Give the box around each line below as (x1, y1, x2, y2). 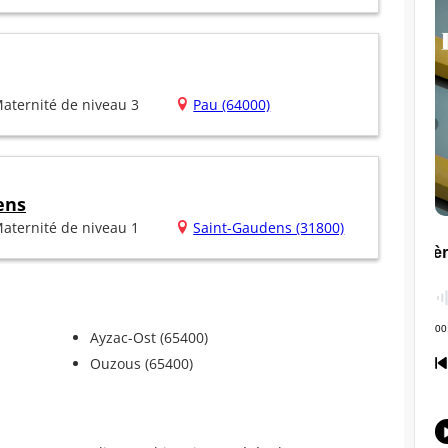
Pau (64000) (193, 95, 271, 115)
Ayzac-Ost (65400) (89, 328, 208, 348)
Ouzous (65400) (89, 354, 193, 374)
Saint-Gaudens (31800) (193, 218, 345, 238)
